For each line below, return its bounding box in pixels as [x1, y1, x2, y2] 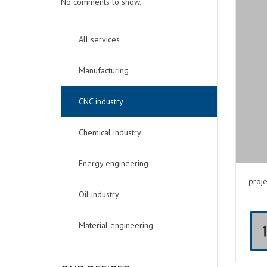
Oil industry [79, 189, 119, 200]
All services [79, 34, 120, 45]
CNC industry [79, 96, 123, 107]
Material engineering [79, 220, 153, 231]
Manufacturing [79, 65, 129, 76]
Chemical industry [79, 127, 141, 138]
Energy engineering [79, 158, 148, 169]
